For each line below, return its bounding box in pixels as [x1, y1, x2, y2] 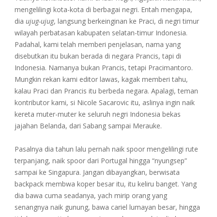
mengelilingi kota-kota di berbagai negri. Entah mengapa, [15, 4, 192, 14]
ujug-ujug [26, 16, 54, 26]
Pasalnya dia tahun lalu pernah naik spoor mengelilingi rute [15, 144, 198, 154]
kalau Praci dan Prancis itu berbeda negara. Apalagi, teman [15, 86, 198, 95]
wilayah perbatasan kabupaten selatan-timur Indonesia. [15, 28, 187, 37]
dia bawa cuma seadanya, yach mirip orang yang [15, 190, 167, 200]
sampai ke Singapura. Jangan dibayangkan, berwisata [15, 167, 180, 177]
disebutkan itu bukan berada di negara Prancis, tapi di [15, 51, 181, 61]
